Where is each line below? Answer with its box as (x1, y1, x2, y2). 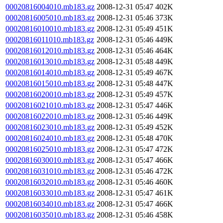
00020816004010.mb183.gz (5, 2, 95, 11)
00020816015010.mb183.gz (5, 79, 95, 88)
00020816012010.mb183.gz (5, 46, 95, 55)
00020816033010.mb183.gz (5, 189, 95, 197)
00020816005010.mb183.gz (5, 13, 95, 22)
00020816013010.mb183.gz (5, 57, 95, 66)
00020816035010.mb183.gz (5, 211, 95, 219)
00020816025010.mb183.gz (5, 145, 95, 153)
